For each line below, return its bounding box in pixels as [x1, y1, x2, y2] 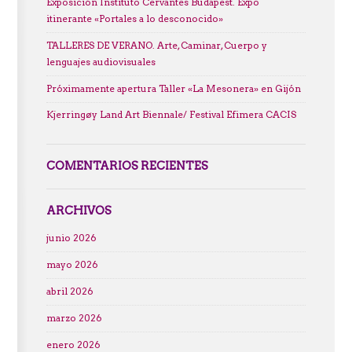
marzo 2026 [46, 312, 102, 324]
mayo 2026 [46, 259, 98, 271]
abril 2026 [46, 286, 93, 298]
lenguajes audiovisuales [46, 56, 156, 68]
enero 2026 [46, 339, 101, 350]
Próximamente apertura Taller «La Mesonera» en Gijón [46, 82, 301, 94]
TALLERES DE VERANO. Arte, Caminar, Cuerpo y [46, 39, 267, 51]
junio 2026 [46, 233, 97, 244]
